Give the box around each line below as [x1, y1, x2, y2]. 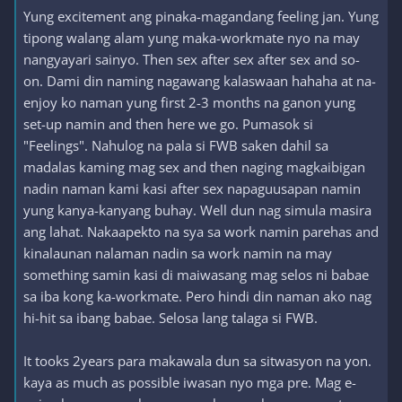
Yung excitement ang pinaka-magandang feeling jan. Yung [23, 7, 379, 25]
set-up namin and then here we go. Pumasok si [23, 115, 313, 133]
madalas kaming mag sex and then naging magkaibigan [23, 158, 365, 176]
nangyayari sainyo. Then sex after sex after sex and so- [23, 50, 360, 68]
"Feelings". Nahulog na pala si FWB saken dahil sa [23, 136, 328, 154]
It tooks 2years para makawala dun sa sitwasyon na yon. [23, 352, 371, 370]
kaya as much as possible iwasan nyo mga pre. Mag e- [23, 373, 356, 391]
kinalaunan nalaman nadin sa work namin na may [23, 244, 332, 262]
